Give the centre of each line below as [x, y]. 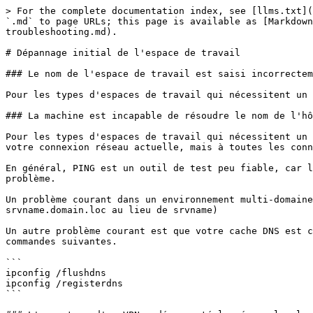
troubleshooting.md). [61, 32]
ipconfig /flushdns [56, 273]
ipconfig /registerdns [64, 283]
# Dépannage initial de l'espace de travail [123, 53]
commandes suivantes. [61, 241]
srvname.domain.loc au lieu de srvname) [112, 210]
